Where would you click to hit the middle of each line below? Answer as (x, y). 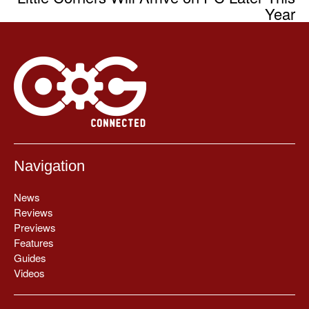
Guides (30, 258)
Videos (29, 273)
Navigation (49, 166)
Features (34, 243)
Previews (35, 228)
